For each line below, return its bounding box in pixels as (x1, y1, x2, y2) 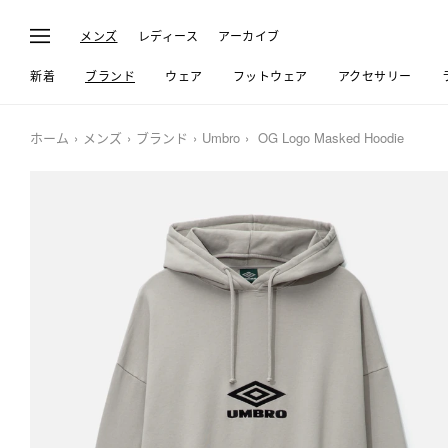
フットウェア (232, 67, 308, 84)
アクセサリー (337, 67, 412, 84)
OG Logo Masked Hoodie (254, 128, 404, 147)
